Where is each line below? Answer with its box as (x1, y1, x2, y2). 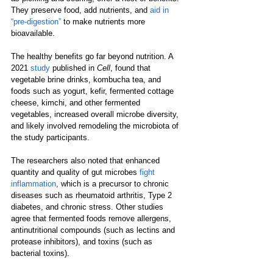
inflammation (11, 179, 56, 188)
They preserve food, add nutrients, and (11, 5, 150, 15)
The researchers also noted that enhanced (11, 155, 162, 165)
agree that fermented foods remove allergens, (11, 213, 174, 223)
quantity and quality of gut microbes (11, 167, 140, 177)
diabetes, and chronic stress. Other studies (11, 202, 166, 211)
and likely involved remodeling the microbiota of (11, 121, 181, 130)
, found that (110, 63, 153, 73)
